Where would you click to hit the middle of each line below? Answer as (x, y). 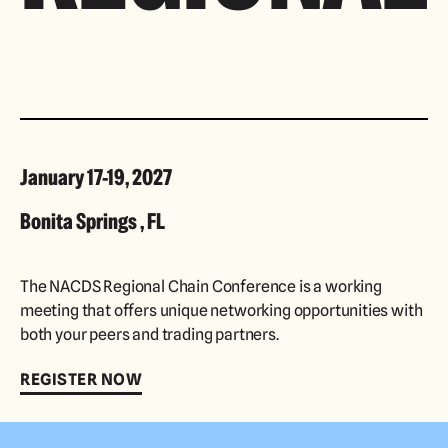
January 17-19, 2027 (96, 177)
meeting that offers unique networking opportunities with (221, 310)
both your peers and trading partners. (149, 334)
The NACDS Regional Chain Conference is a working (201, 286)
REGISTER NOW (81, 379)
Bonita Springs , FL (92, 222)
